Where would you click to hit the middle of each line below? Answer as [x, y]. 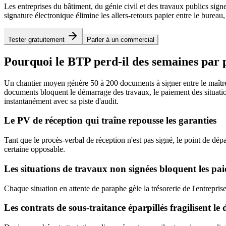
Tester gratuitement [36, 39]
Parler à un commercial [121, 39]
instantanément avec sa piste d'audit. [61, 101]
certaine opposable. [35, 149]
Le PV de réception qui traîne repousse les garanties [110, 121]
